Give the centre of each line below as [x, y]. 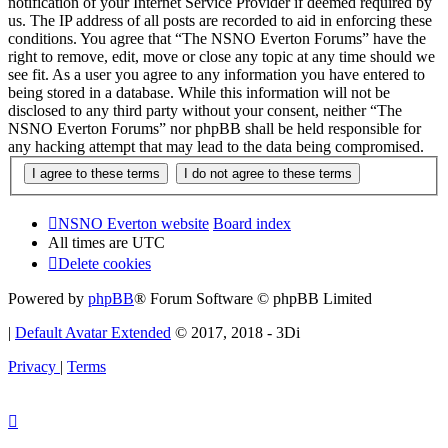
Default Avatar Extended [93, 333]
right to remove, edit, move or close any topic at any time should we [221, 56]
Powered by [48, 299]
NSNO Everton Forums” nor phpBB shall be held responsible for [214, 128]
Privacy [32, 367]
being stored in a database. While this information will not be [199, 92]
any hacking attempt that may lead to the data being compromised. [216, 146]
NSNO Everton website [133, 224]
